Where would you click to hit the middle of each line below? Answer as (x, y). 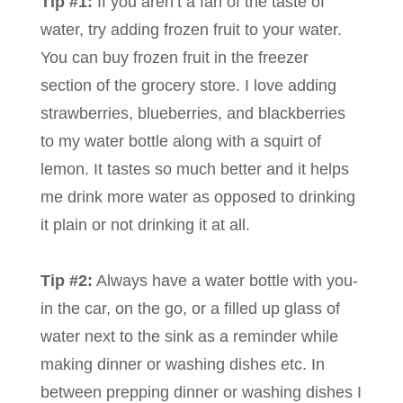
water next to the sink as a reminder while (189, 337)
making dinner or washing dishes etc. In (183, 365)
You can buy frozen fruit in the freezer (175, 58)
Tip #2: (67, 281)
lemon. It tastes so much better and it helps (195, 170)
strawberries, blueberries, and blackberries (193, 114)
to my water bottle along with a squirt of (181, 142)
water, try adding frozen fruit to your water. (191, 30)
